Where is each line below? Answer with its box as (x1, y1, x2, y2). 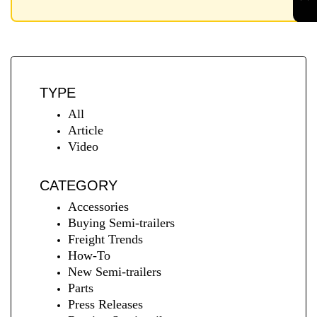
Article (68, 122, 103, 137)
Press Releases (68, 296, 143, 311)
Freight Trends (68, 231, 143, 246)
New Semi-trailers (68, 264, 161, 279)
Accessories (68, 199, 129, 214)
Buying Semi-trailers (68, 215, 175, 230)
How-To (68, 248, 110, 263)
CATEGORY (40, 177, 117, 193)
